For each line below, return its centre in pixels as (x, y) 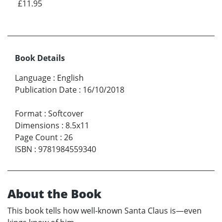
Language (33, 78)
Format (28, 114)
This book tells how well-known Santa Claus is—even (105, 211)
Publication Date (46, 90)
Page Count (36, 138)
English (70, 78)
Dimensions (37, 126)
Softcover (66, 114)
